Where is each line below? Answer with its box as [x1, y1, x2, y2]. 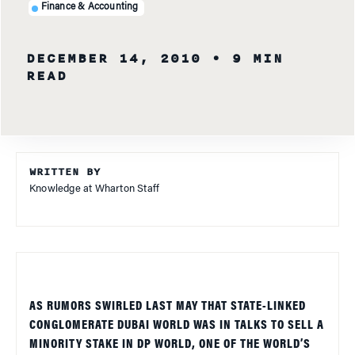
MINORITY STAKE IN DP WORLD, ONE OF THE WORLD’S [29, 338, 311, 351]
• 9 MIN [212, 48, 284, 69]
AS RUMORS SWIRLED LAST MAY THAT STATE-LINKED [29, 300, 306, 313]
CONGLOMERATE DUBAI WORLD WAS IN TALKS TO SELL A [29, 319, 324, 332]
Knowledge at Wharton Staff [29, 183, 160, 194]
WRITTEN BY [29, 163, 101, 180]
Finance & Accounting [40, 2, 139, 13]
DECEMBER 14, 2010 [26, 48, 201, 69]
